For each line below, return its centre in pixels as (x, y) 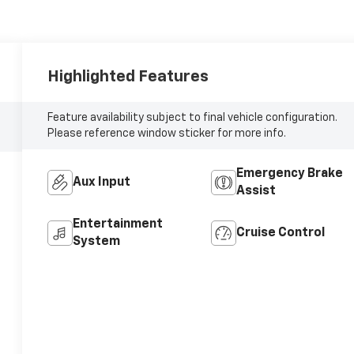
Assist (256, 191)
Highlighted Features (128, 77)
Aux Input (102, 182)
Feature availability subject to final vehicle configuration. (193, 117)
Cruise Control (280, 233)
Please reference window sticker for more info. (167, 133)
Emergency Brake (289, 173)
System (97, 241)
